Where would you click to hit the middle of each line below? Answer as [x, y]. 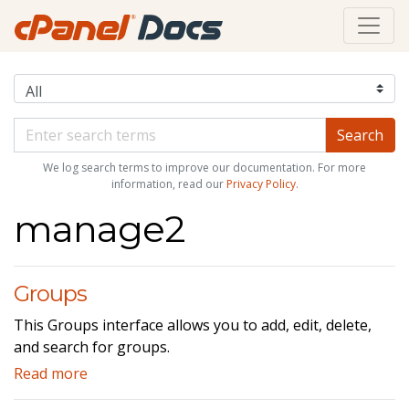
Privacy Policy [261, 184]
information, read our [168, 184]
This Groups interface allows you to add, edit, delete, [193, 325]
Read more [51, 373]
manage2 [100, 228]
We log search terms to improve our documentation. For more [204, 167]
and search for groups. [92, 346]
